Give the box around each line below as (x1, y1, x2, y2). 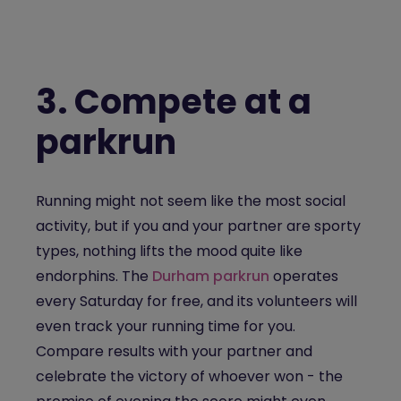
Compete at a (74, 78, 311, 125)
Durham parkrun (152, 266, 269, 286)
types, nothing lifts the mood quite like (36, 241, 303, 261)
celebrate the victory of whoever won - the (36, 366, 343, 387)
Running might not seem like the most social (36, 191, 346, 211)
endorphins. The (36, 266, 152, 286)
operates (269, 266, 338, 286)
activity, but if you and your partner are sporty (36, 216, 361, 236)
